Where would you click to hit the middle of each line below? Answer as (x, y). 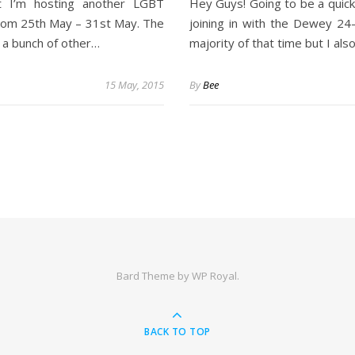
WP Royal (214, 276)
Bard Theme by (154, 276)
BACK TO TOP (177, 332)
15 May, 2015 (134, 85)
